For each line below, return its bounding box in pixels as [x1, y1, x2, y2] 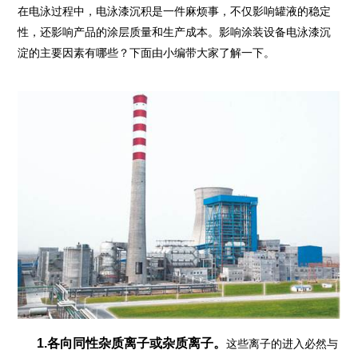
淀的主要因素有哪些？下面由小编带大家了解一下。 [17, 46, 275, 60]
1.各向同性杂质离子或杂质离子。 [36, 336, 226, 350]
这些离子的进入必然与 [225, 336, 338, 350]
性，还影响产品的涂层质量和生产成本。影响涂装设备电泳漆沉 [17, 26, 331, 39]
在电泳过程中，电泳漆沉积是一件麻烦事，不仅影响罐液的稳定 [17, 5, 331, 18]
